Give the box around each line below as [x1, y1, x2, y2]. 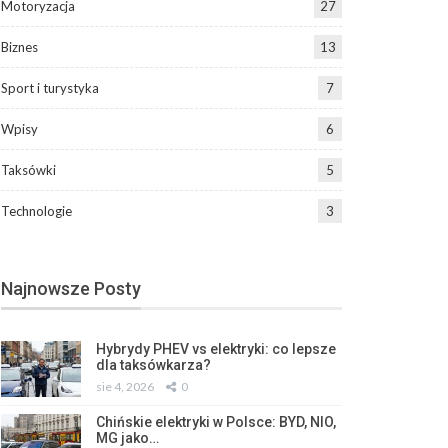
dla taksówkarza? [95, 357, 211, 374]
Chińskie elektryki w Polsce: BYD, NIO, [95, 414, 336, 431]
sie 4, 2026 [95, 379, 154, 395]
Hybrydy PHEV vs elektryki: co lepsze [95, 341, 336, 358]
